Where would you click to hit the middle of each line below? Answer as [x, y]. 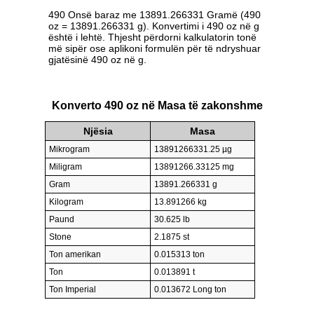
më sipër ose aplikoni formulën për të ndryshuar [155, 49]
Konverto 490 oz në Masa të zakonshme [157, 105]
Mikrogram [69, 149]
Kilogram [66, 202]
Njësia [98, 131]
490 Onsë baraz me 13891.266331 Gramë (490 [155, 15]
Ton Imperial [73, 289]
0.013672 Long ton [190, 289]
